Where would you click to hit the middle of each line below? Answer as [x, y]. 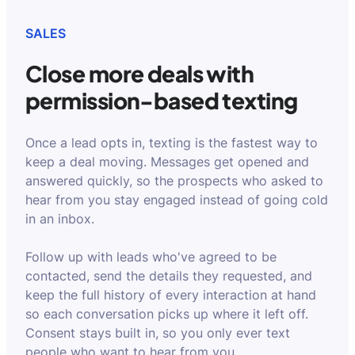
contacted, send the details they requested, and [169, 276]
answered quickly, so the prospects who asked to [174, 181]
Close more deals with [140, 73]
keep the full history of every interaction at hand [171, 295]
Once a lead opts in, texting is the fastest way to [172, 143]
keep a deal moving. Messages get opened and [167, 162]
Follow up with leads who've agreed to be [151, 257]
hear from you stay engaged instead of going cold [177, 200]
